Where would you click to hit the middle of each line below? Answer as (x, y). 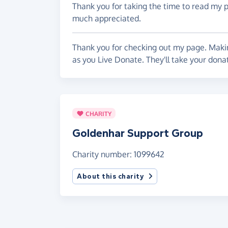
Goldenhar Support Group (138, 134)
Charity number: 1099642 (118, 154)
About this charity (110, 177)
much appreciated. (107, 18)
